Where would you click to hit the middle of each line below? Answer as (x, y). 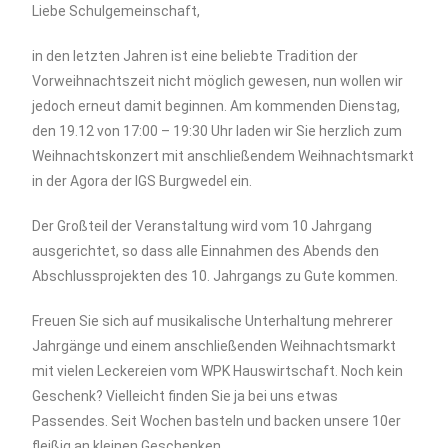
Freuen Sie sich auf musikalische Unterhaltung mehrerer (213, 320)
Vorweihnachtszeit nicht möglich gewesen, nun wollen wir (218, 80)
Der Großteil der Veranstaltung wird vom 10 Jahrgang (202, 225)
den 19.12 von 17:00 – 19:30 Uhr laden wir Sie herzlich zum (217, 130)
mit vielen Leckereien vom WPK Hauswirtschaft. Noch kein (218, 370)
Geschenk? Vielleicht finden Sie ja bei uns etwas (185, 395)
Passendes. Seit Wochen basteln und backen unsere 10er (217, 420)
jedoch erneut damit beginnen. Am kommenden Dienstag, (216, 105)
